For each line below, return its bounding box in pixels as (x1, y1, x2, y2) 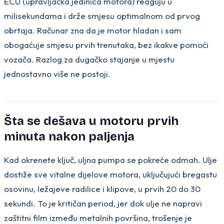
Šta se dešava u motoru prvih (4, 113, 178, 128)
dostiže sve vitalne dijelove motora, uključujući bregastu (4, 168, 217, 179)
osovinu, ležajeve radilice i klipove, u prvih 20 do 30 (4, 183, 200, 194)
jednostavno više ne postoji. (4, 68, 110, 79)
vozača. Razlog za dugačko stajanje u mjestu (4, 53, 174, 64)
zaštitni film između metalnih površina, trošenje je (4, 212, 192, 223)
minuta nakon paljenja (4, 129, 134, 143)
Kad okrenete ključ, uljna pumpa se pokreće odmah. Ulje (4, 154, 217, 165)
